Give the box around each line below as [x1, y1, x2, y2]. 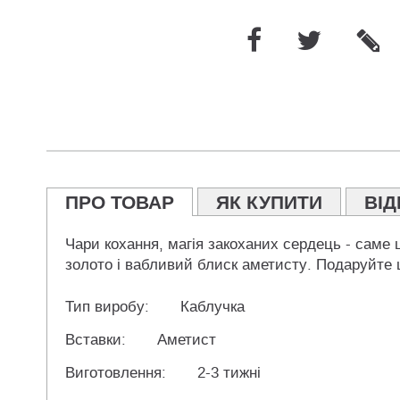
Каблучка [180, 297, 245, 317]
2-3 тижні [197, 363, 261, 383]
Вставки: [65, 330, 126, 350]
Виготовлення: [65, 363, 166, 383]
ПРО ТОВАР [65, 189, 174, 217]
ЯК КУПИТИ [216, 189, 322, 217]
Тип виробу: [65, 297, 149, 317]
